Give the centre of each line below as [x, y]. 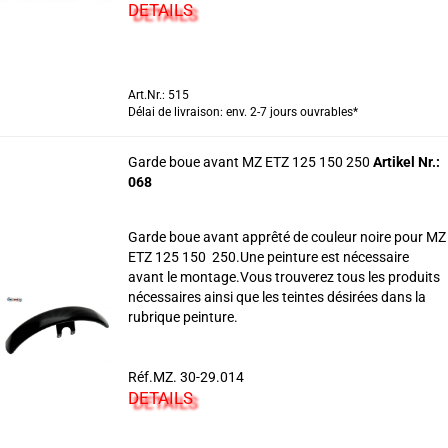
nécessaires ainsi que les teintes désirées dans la [276, 297]
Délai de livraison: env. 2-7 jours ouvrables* [242, 112]
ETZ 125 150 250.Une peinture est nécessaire [268, 257]
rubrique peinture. [182, 317]
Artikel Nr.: [406, 162]
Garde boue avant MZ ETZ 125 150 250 [250, 162]
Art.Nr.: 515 [158, 95]
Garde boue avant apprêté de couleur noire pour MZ [286, 237]
